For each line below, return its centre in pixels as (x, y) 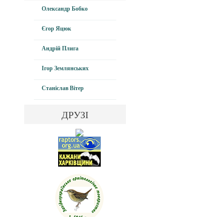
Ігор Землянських (65, 68)
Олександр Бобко (65, 9)
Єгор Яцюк (56, 29)
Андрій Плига (60, 48)
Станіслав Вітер (63, 88)
